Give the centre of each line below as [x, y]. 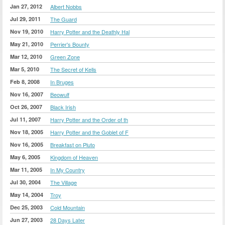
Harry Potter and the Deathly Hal [90, 31]
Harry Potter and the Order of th [89, 119]
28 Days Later [68, 220]
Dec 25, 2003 [26, 207]
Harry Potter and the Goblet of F [89, 132]
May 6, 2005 [25, 157]
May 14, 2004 [27, 194]
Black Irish [63, 107]
